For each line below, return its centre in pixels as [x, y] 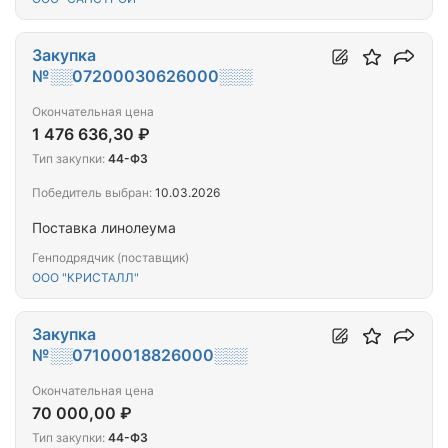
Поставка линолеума [104, 228]
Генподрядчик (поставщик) [110, 258]
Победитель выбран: [92, 193]
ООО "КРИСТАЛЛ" [85, 278]
